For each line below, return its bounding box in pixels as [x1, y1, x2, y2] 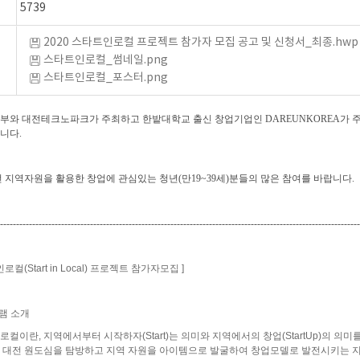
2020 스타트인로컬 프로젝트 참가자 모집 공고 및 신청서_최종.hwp [43, 36, 358, 49]
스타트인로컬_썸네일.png [43, 54, 168, 67]
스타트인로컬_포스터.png [43, 72, 168, 84]
